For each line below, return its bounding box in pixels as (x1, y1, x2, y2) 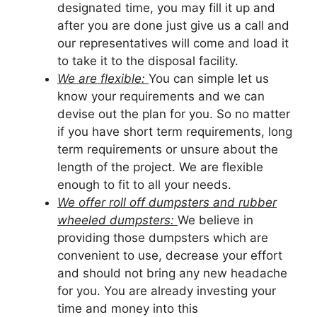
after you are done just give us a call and (57, 18, 289, 33)
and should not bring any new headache (57, 266, 287, 281)
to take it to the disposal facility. (57, 54, 238, 69)
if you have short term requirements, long (57, 125, 292, 139)
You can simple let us (149, 71, 269, 86)
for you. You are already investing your (57, 284, 276, 299)
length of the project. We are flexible (57, 160, 263, 175)
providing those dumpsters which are (57, 231, 268, 246)
